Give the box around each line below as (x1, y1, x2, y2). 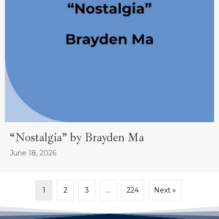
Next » (154, 186, 176, 195)
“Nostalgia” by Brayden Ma (10, 130, 144, 145)
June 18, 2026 (10, 149, 56, 158)
